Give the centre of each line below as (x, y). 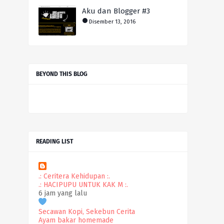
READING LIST (54, 141)
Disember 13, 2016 (112, 21)
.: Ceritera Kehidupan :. (74, 176)
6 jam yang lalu (63, 193)
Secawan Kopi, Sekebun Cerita (87, 211)
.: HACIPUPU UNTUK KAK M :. (83, 184)
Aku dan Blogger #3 (116, 11)
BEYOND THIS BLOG (62, 74)
